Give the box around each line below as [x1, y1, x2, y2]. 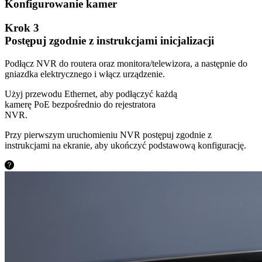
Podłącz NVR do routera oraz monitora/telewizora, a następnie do [5, 58, 247, 68]
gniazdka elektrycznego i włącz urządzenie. [5, 68, 165, 79]
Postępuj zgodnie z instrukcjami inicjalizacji [5, 34, 214, 47]
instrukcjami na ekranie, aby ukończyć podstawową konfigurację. [5, 140, 246, 150]
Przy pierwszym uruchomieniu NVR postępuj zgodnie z [5, 129, 212, 140]
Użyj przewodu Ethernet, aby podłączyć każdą [5, 88, 177, 99]
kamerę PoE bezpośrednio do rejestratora [5, 99, 156, 109]
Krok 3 [5, 21, 39, 34]
